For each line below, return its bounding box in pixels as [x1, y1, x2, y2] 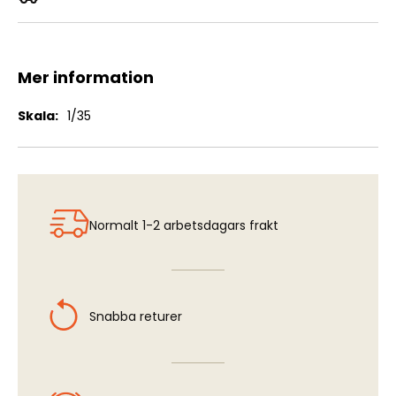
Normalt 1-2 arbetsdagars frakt [89, 217, 278, 235]
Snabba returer [89, 308, 182, 326]
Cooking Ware [155, 23, 241, 42]
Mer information [18, 66, 154, 89]
